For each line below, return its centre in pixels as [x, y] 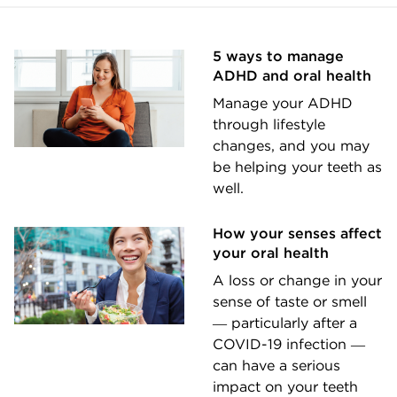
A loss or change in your [297, 280]
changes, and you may [291, 146]
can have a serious [276, 366]
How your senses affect [297, 234]
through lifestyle [269, 125]
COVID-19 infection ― [289, 344]
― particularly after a [285, 323]
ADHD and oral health [292, 76]
